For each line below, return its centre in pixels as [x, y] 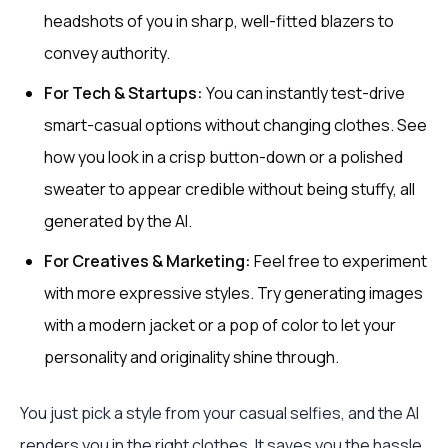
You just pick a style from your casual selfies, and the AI [219, 413]
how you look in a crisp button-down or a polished [223, 157]
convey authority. [107, 53]
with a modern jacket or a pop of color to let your [220, 325]
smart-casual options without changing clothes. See [235, 125]
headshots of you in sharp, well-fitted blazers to [219, 21]
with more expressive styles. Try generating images [233, 293]
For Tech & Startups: [123, 93]
